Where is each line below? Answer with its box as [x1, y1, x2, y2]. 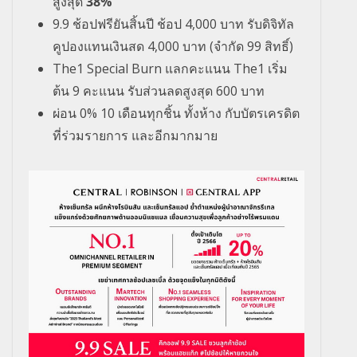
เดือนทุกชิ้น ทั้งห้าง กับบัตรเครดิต [118, 104, 300, 123]
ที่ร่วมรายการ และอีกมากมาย [53, 127, 218, 145]
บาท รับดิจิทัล [220, 15, 294, 33]
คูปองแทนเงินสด [53, 37, 147, 56]
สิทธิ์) [265, 37, 293, 56]
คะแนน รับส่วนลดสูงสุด [83, 82, 216, 100]
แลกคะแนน [165, 60, 233, 78]
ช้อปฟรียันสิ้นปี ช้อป [73, 15, 185, 33]
